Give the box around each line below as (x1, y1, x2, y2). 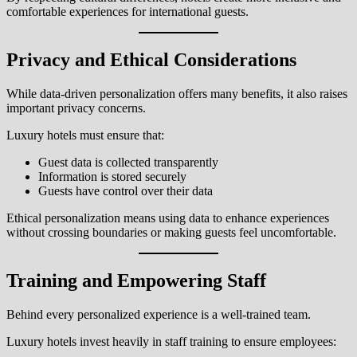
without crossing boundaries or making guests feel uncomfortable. (6, 225, 336, 239)
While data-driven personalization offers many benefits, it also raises (6, 86, 347, 100)
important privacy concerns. (6, 100, 146, 115)
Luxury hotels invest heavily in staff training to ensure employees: (6, 334, 336, 348)
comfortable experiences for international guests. (6, 5, 249, 19)
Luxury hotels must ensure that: (6, 127, 164, 142)
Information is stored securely (38, 169, 186, 183)
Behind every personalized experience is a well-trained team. (6, 307, 311, 321)
